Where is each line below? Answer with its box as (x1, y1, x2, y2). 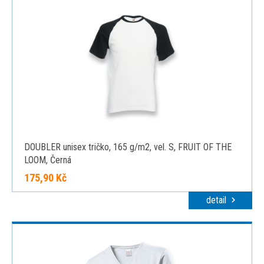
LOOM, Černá (24, 154, 71, 166)
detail (206, 194, 229, 206)
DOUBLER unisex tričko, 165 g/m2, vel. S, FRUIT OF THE (24, 141, 232, 153)
